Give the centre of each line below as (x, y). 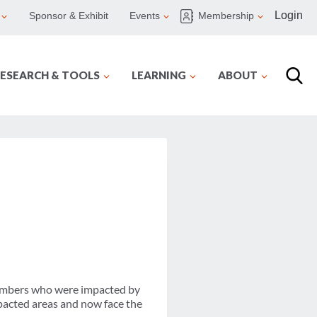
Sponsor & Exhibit (69, 16)
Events (145, 16)
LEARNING (159, 75)
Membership (226, 16)
